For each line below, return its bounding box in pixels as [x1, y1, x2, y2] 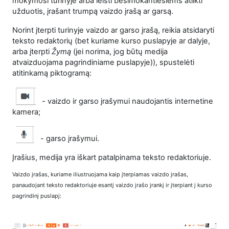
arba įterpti [12, 47, 52, 57]
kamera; [12, 107, 40, 117]
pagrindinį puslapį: [12, 192, 61, 199]
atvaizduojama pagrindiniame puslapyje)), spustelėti [12, 58, 196, 67]
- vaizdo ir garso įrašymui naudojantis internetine [39, 97, 213, 106]
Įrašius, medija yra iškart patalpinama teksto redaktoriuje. [12, 153, 213, 163]
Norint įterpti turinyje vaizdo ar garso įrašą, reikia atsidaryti [12, 26, 214, 35]
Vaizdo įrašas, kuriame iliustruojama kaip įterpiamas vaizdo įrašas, [12, 170, 188, 178]
